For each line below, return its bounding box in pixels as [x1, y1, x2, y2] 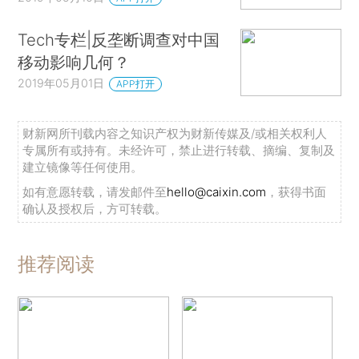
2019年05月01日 [18, 76, 105, 91]
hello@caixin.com [167, 184, 267, 200]
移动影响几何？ [18, 52, 131, 73]
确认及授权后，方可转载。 [22, 201, 167, 217]
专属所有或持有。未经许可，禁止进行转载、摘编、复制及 [22, 143, 336, 159]
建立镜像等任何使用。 [22, 159, 143, 175]
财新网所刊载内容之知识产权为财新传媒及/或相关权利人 [22, 126, 328, 142]
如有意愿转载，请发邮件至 [22, 184, 167, 200]
